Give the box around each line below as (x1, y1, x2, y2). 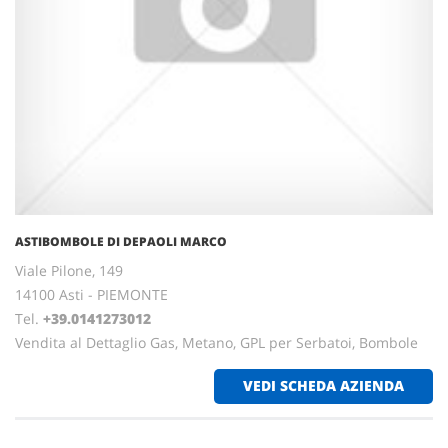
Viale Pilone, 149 (15, 261, 123, 280)
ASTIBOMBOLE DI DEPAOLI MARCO (15, 233, 227, 250)
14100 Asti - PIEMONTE (15, 285, 168, 304)
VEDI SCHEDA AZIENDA (243, 376, 404, 395)
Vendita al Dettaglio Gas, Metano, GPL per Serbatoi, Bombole (15, 333, 418, 352)
